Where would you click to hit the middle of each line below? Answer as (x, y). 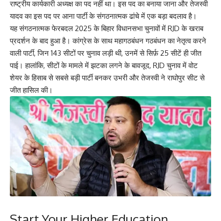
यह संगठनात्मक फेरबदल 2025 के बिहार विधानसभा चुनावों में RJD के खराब (107, 28)
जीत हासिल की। (31, 90)
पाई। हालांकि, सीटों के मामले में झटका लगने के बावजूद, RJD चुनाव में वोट (104, 65)
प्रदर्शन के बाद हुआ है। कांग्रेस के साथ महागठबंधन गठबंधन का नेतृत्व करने (108, 41)
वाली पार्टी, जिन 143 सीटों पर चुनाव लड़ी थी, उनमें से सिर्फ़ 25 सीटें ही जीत (106, 53)
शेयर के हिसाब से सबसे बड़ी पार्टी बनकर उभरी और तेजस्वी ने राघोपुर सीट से (107, 78)
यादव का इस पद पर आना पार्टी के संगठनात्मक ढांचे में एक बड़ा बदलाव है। (103, 16)
